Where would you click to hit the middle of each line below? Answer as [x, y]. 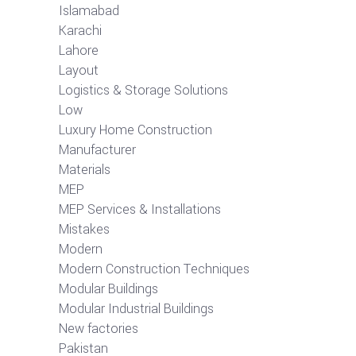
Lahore [79, 50]
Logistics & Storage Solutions [143, 90]
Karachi [80, 30]
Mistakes [84, 229]
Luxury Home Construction [135, 130]
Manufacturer [97, 149]
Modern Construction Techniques [154, 269]
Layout [79, 70]
